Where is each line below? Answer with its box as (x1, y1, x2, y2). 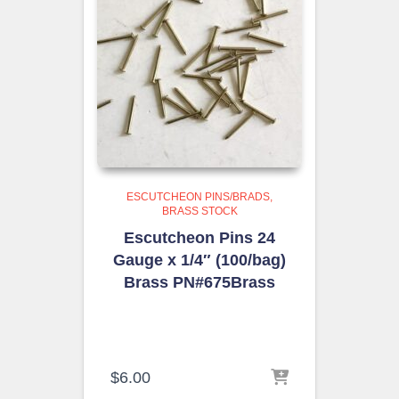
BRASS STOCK (161, 205, 238, 217)
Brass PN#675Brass (124, 273, 275, 291)
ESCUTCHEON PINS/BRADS (126, 191, 270, 203)
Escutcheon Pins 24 (124, 229, 275, 247)
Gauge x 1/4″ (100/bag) (113, 251, 286, 269)
